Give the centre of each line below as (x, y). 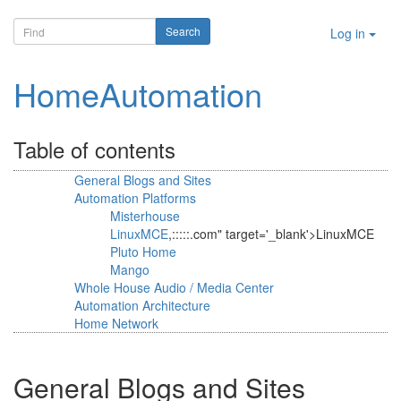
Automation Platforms (135, 198)
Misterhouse (145, 216)
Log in (350, 33)
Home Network (116, 323)
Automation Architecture (142, 305)
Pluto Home (143, 252)
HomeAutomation (138, 94)
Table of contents (94, 149)
